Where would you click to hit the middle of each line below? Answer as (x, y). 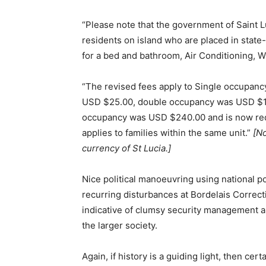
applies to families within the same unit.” (167, 133)
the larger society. (120, 226)
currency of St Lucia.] (126, 148)
